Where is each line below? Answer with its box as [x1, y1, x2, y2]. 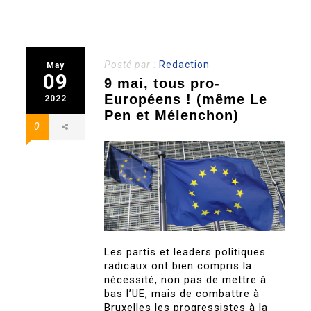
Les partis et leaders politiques [104, 246, 267, 259]
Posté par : [104, 59, 160, 70]
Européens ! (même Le [104, 92, 268, 107]
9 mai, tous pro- [104, 76, 221, 91]
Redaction [159, 59, 210, 70]
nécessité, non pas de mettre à [104, 274, 267, 287]
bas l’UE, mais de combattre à [104, 287, 260, 301]
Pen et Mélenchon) [104, 108, 239, 123]
